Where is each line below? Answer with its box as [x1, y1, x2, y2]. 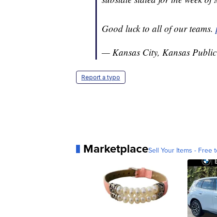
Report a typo [81, 74, 120, 81]
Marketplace [83, 140, 148, 157]
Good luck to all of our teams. [102, 22, 216, 35]
